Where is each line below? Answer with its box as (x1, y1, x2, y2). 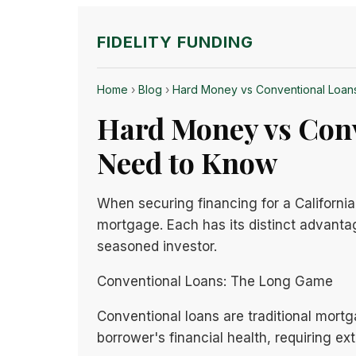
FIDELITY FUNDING (97, 32, 253, 52)
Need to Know (97, 143, 277, 181)
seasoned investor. (97, 238, 217, 254)
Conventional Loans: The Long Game (97, 273, 333, 289)
